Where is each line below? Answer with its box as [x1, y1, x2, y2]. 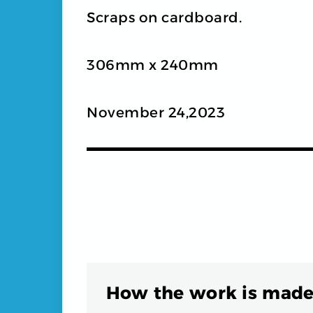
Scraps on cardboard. [87, 8, 242, 26]
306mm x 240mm [87, 56, 219, 73]
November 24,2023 [87, 103, 225, 121]
